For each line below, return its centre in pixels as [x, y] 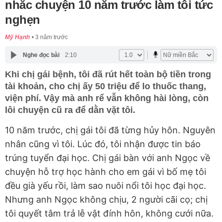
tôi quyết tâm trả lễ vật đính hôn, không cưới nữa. [109, 214]
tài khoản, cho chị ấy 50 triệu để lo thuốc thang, [106, 86]
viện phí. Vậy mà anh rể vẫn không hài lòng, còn [107, 98]
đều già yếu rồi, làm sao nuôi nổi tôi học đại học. [106, 186]
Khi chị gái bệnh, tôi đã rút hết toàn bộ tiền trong [108, 75]
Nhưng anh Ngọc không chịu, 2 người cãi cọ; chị [106, 200]
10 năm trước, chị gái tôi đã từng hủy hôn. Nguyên [110, 130]
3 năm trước [52, 37]
